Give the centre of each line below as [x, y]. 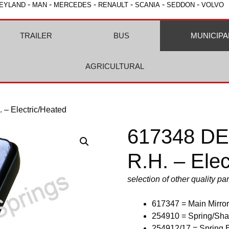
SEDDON [181, 5]
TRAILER [36, 36]
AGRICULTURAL [114, 66]
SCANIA [147, 5]
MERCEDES [73, 5]
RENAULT [113, 5]
